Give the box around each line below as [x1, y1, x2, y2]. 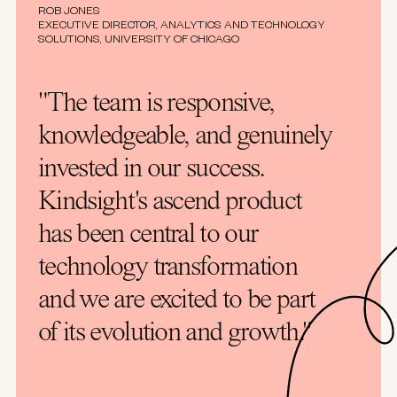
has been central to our [38, 221, 259, 250]
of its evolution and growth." [38, 319, 311, 348]
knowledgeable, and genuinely [38, 122, 331, 152]
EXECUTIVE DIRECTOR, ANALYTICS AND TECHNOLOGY [38, 19, 325, 33]
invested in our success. [38, 155, 265, 184]
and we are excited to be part [38, 286, 315, 315]
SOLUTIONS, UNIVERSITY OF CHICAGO [38, 34, 239, 47]
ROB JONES [38, 5, 100, 19]
